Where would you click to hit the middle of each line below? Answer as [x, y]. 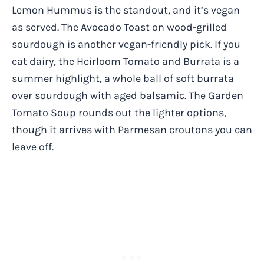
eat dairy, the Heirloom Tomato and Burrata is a [126, 62]
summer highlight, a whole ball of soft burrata [123, 79]
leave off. [33, 147]
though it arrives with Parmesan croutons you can [132, 130]
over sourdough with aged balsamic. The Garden [128, 96]
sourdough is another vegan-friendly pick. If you [126, 44]
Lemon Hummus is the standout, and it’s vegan [126, 10]
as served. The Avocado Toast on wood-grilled [119, 27]
